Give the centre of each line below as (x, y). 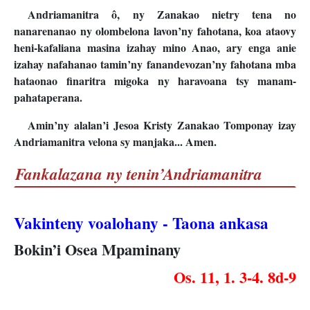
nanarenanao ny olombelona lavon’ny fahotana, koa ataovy (155, 31)
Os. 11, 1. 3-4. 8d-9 (235, 277)
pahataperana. (48, 98)
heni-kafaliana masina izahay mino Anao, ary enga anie (155, 48)
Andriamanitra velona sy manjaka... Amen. (115, 142)
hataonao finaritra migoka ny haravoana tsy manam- (155, 81)
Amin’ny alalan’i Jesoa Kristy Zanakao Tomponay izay (162, 125)
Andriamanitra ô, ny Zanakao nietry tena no (162, 15)
